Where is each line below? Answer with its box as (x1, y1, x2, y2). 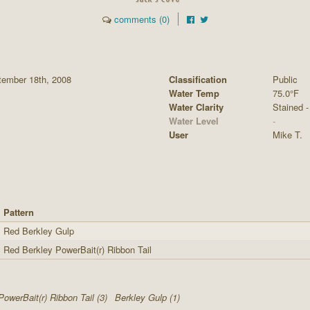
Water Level (169, 114, 219, 127)
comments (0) (113, 12, 170, 26)
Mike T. (273, 128, 302, 141)
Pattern (3, 206, 34, 219)
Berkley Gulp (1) (115, 291, 180, 304)
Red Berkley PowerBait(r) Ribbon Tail (3, 243, 152, 256)
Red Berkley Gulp (3, 224, 74, 237)
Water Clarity (169, 100, 224, 113)
